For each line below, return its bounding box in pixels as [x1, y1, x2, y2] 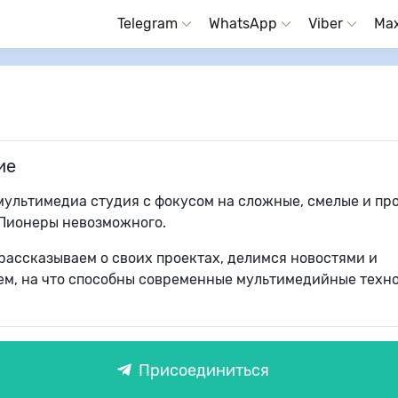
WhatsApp [209, 15, 277, 32]
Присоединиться [135, 360, 270, 380]
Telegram [117, 15, 178, 32]
